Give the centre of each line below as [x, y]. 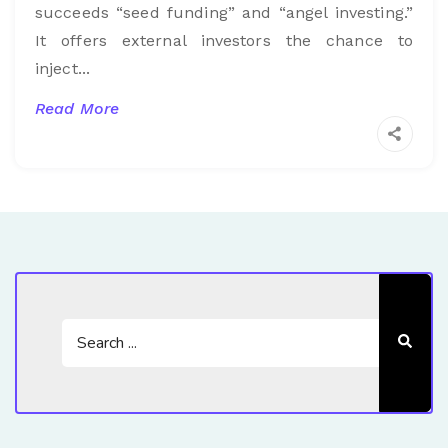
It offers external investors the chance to [224, 40]
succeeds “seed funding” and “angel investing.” [224, 12]
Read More [77, 108]
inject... [62, 68]
